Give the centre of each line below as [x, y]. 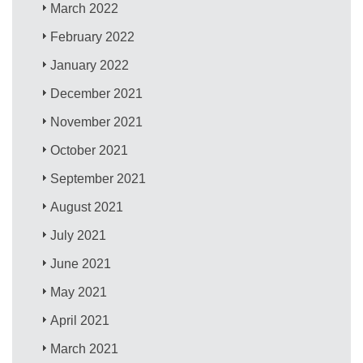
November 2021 [97, 122]
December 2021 [97, 93]
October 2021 [90, 150]
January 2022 [90, 65]
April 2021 [80, 320]
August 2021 [87, 207]
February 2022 [93, 36]
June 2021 [81, 263]
